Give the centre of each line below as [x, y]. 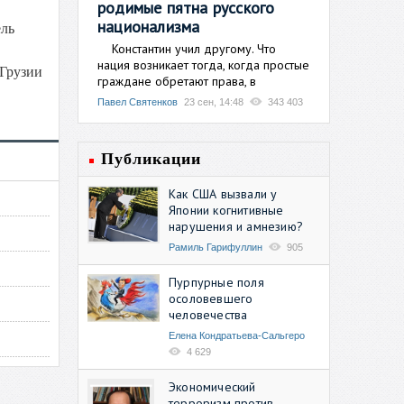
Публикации [151, 158]
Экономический [212, 386]
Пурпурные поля [216, 282]
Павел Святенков [138, 101]
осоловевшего [211, 298]
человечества [208, 314]
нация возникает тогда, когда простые [203, 64]
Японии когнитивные [226, 210]
